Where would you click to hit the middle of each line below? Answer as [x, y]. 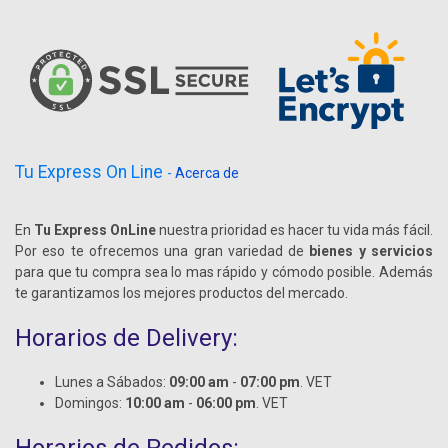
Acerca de [207, 173]
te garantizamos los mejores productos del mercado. [181, 293]
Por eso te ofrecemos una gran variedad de [162, 251]
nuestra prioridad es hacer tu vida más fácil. [294, 230]
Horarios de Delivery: [126, 338]
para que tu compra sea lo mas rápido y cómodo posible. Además [224, 272]
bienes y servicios [371, 251]
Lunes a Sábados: [112, 382]
